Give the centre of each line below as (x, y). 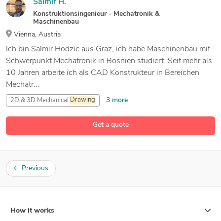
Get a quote (110, 125)
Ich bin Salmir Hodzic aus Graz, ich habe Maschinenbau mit (108, 49)
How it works (32, 211)
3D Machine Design (103, 129)
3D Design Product (37, 129)
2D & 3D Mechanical (40, 100)
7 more (153, 129)
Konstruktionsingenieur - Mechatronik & (96, 14)
